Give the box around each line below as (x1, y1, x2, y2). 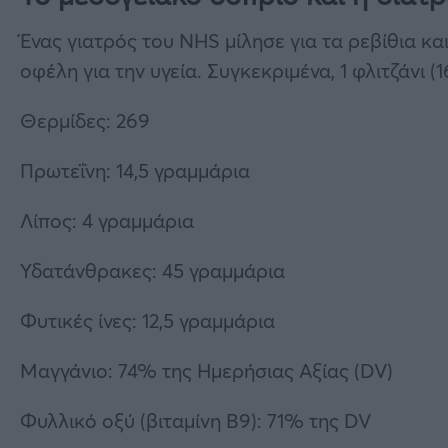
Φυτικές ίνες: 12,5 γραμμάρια (20, 306, 275, 334)
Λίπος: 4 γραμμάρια (20, 206, 194, 234)
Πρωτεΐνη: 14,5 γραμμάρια (20, 156, 250, 184)
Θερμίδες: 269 (20, 106, 150, 134)
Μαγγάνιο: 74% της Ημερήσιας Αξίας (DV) (20, 356, 393, 384)
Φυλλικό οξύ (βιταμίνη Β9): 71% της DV (20, 406, 371, 434)
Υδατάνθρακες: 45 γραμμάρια (20, 256, 285, 284)
